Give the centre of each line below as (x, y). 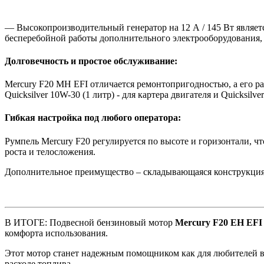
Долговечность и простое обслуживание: (91, 61)
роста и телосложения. (50, 151)
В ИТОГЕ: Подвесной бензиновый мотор (90, 222)
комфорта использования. (56, 233)
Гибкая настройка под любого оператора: (93, 118)
